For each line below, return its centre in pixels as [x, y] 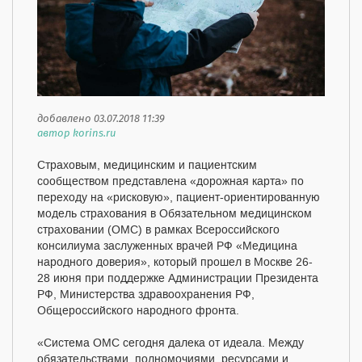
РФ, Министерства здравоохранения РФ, [146, 295]
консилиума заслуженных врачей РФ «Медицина [167, 246]
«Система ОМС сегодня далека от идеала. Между [170, 343]
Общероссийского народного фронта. [138, 311]
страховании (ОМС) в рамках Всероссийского [158, 230]
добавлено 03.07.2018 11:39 [101, 119]
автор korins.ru [76, 133]
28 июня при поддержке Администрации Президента [178, 278]
